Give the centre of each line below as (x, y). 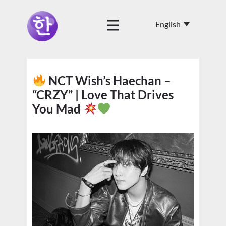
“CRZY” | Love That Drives (103, 95)
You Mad (58, 109)
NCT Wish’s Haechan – (109, 80)
